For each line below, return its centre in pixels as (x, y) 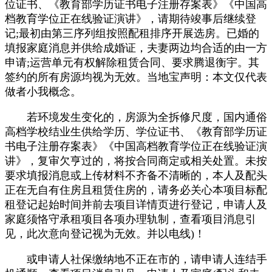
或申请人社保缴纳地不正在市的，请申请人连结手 (136, 259)
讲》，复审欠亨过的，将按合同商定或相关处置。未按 (136, 161)
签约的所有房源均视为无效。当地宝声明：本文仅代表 (136, 77)
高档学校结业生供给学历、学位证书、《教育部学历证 (136, 131)
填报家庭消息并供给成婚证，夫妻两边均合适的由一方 (136, 48)
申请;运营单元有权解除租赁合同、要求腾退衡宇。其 (132, 62)
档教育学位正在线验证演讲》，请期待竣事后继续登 (131, 19)
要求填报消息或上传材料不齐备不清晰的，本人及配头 (136, 175)
